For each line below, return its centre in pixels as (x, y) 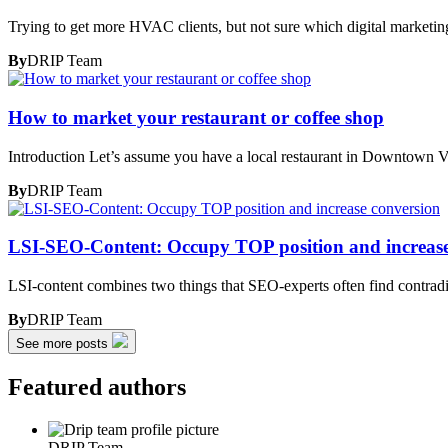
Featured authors (97, 386)
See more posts (64, 343)
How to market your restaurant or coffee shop (196, 117)
